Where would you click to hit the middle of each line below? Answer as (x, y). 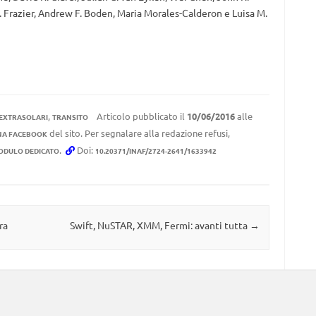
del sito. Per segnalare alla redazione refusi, (138, 133)
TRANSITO (70, 117)
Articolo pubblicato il (140, 116)
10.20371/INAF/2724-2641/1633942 (156, 151)
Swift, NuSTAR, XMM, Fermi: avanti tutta (159, 225)
